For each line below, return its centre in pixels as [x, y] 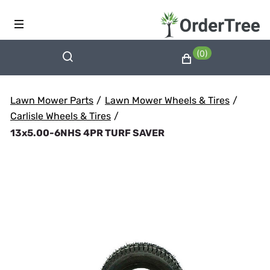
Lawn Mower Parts [52, 100]
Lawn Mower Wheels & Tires [167, 100]
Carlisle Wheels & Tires [61, 116]
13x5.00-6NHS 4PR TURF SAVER [87, 133]
